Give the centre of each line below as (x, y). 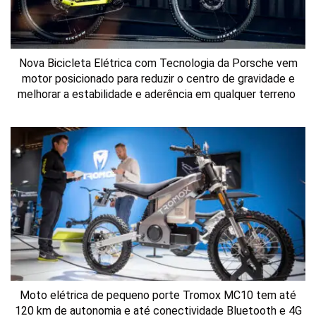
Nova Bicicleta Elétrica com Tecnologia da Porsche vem (158, 63)
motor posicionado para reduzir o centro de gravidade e (158, 78)
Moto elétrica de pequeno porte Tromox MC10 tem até (158, 296)
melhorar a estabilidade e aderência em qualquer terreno (158, 94)
